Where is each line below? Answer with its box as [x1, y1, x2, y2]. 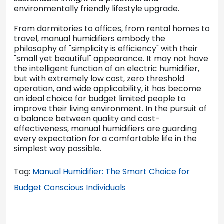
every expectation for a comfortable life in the [14, 133, 197, 145]
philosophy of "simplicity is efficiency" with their [14, 43, 198, 55]
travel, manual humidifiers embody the [14, 33, 165, 45]
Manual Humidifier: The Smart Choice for [32, 166, 190, 178]
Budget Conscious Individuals [14, 182, 126, 194]
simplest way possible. [14, 143, 101, 155]
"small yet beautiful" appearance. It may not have [14, 53, 208, 65]
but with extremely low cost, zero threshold [14, 73, 184, 85]
